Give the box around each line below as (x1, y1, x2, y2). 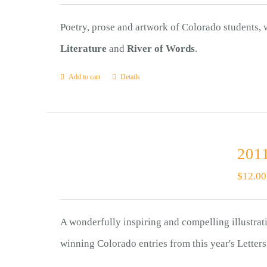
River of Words (126, 43, 195, 54)
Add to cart (68, 73, 100, 81)
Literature (60, 43, 107, 54)
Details (120, 73, 140, 81)
